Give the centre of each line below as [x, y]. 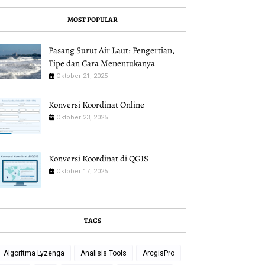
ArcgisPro [159, 253]
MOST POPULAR [92, 20]
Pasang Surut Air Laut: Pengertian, [112, 50]
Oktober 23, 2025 [82, 117]
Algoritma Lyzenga [34, 253]
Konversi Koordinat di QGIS [98, 159]
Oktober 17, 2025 [82, 171]
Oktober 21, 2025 [82, 76]
